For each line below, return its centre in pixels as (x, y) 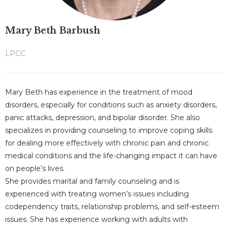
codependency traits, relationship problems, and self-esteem (112, 207)
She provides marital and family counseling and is (92, 181)
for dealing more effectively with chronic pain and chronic (107, 143)
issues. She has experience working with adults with (96, 219)
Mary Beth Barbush (53, 31)
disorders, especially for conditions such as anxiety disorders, (111, 105)
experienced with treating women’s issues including (97, 194)
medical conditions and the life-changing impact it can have (111, 156)
